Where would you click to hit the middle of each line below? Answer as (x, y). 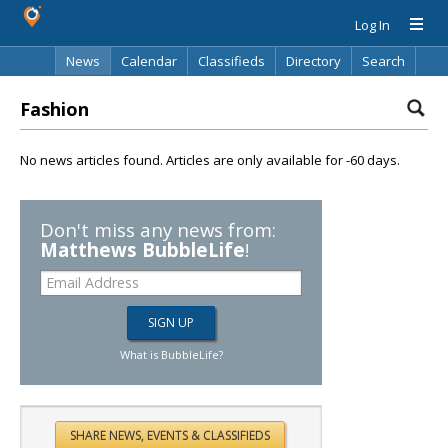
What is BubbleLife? (171, 354)
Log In (372, 25)
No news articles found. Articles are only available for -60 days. (210, 160)
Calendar (149, 61)
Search (383, 61)
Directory (313, 61)
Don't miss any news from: (158, 229)
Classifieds (231, 61)
